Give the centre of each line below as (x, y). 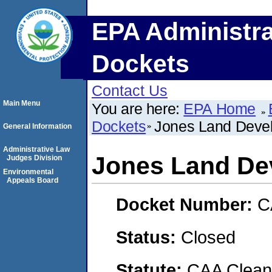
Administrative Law (36, 149)
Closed (208, 237)
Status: (148, 237)
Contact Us (130, 90)
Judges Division (34, 158)
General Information (37, 126)
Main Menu (22, 103)
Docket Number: (187, 205)
